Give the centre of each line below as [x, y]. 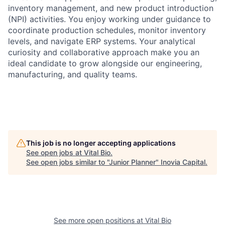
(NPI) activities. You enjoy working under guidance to [109, 19]
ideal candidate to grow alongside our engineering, [105, 63]
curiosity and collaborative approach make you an [104, 52]
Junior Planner [132, 162]
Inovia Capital [183, 162]
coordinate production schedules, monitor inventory [107, 30]
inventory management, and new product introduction [111, 8]
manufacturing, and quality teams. [73, 74]
